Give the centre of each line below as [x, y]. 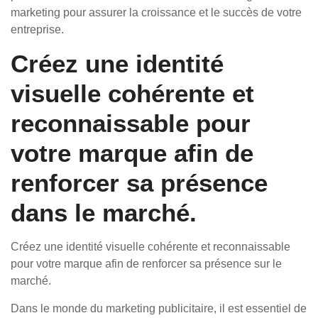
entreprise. [37, 29]
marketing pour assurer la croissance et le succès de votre [156, 12]
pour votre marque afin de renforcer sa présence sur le [146, 264]
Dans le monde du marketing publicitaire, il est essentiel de [159, 308]
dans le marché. [104, 213]
